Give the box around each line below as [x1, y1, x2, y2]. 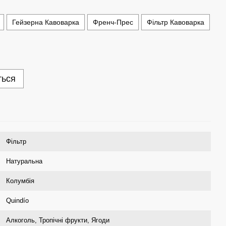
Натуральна [6, 157, 42, 165]
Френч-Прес [93, 18, 133, 26]
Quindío [6, 197, 29, 204]
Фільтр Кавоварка [147, 18, 204, 26]
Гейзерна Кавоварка [12, 18, 79, 26]
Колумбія [6, 177, 34, 185]
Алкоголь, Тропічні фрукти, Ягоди [6, 216, 109, 224]
